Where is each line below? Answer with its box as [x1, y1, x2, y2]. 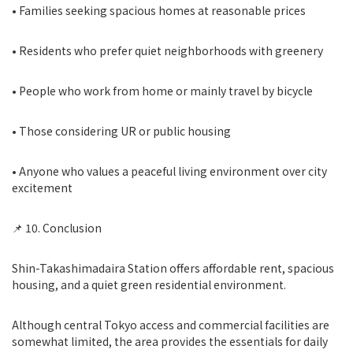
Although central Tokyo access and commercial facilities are [12, 317, 329, 333]
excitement [12, 180, 72, 195]
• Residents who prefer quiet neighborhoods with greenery [12, 43, 323, 58]
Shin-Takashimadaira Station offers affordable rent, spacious [12, 260, 334, 276]
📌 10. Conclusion [12, 220, 102, 236]
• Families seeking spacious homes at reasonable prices [12, 2, 306, 18]
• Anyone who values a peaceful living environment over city [12, 163, 327, 179]
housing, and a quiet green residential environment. [12, 277, 286, 292]
